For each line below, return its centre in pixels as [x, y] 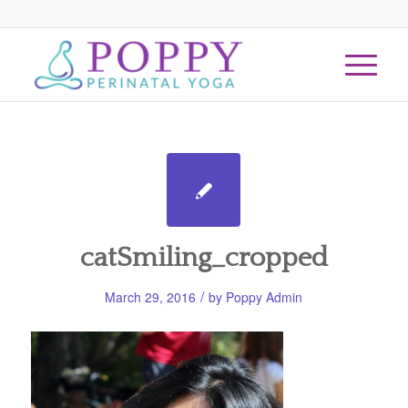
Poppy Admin [265, 297]
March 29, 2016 [151, 297]
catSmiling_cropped [204, 258]
